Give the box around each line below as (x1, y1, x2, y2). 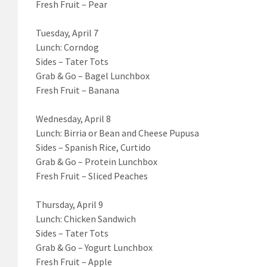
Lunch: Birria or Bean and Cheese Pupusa (36, 126, 199, 139)
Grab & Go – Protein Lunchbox (36, 155, 157, 167)
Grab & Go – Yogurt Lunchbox (36, 241, 153, 253)
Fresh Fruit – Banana (36, 83, 119, 96)
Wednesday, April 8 (36, 112, 111, 125)
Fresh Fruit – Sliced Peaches (36, 169, 148, 182)
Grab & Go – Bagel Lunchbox (36, 69, 150, 82)
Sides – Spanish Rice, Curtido (36, 141, 151, 153)
